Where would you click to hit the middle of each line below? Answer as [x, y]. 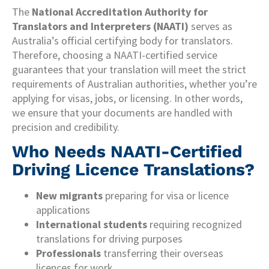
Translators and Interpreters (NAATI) [100, 26]
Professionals [68, 253]
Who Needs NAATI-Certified [127, 152]
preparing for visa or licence [166, 196]
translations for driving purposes [109, 239]
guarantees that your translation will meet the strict [129, 69]
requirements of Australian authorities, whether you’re [134, 83]
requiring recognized [195, 225]
